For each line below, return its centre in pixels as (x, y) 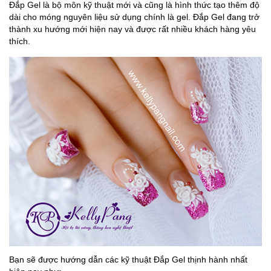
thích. (20, 41)
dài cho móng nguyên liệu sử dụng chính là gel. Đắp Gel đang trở (134, 17)
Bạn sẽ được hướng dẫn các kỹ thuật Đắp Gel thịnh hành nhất (128, 260)
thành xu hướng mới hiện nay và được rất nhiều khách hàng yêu (132, 29)
